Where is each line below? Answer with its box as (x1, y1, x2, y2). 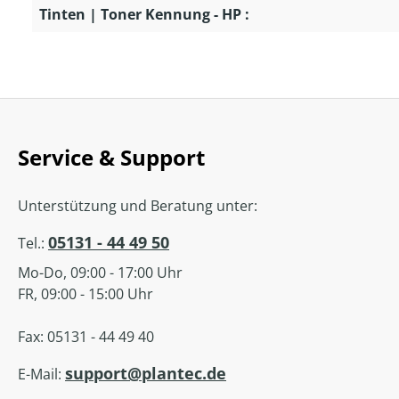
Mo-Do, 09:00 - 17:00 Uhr (18, 263, 183, 283)
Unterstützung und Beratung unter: (18, 196, 257, 216)
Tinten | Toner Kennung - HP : (39, 4, 249, 25)
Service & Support (18, 142, 205, 173)
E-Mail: (18, 364, 65, 385)
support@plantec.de (65, 362, 226, 385)
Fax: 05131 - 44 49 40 (18, 327, 154, 347)
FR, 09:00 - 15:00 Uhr (18, 284, 153, 305)
